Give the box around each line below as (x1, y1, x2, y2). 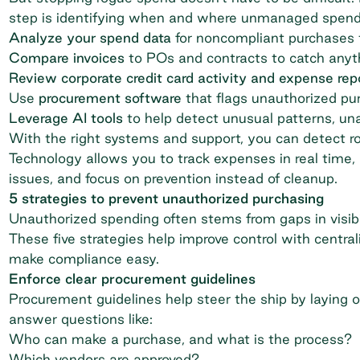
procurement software (38, 89, 182, 105)
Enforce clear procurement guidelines (8, 270, 256, 286)
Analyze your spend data (8, 29, 171, 45)
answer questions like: (8, 310, 153, 326)
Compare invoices (8, 49, 125, 65)
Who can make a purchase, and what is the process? (8, 330, 356, 346)
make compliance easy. (8, 250, 159, 266)
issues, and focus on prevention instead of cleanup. (8, 170, 342, 186)
